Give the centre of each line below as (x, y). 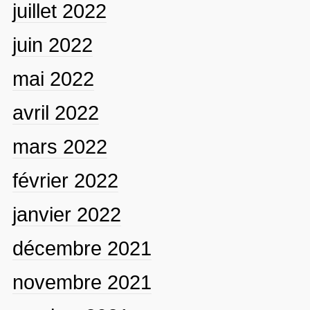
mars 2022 (60, 146)
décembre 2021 (82, 248)
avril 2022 (55, 112)
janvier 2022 (66, 214)
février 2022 (65, 180)
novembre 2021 (82, 282)
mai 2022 (53, 79)
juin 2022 (52, 45)
